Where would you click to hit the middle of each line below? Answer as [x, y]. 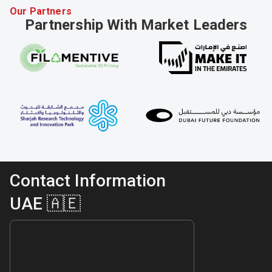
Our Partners [41, 11]
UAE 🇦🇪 [45, 204]
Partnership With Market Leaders [136, 25]
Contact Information [88, 181]
